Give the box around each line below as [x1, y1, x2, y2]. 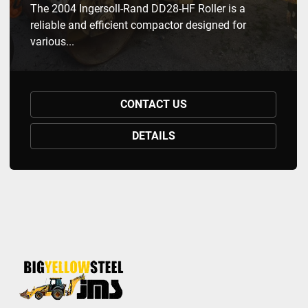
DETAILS [131, 129, 175, 142]
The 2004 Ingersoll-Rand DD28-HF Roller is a [30, 2, 245, 15]
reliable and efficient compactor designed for [30, 19, 246, 32]
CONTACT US [120, 98, 187, 111]
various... [30, 35, 74, 48]
